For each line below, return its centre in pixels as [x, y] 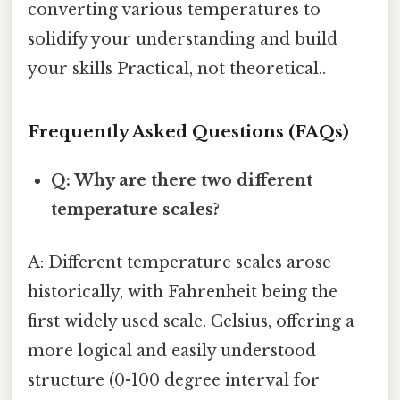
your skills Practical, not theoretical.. [177, 69]
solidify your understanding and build [183, 40]
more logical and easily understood [172, 351]
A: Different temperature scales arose [179, 263]
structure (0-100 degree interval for [174, 381]
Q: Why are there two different [182, 180]
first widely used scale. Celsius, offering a [191, 322]
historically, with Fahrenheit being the [183, 292]
